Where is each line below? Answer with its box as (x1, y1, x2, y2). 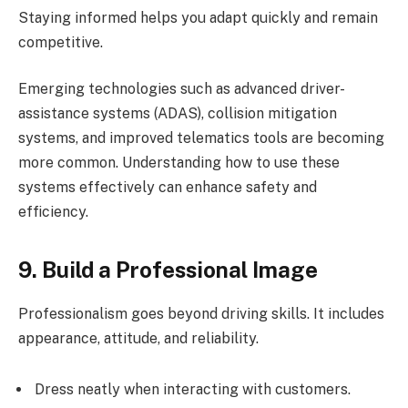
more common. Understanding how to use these (18, 154, 340, 172)
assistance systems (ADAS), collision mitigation (18, 105, 337, 123)
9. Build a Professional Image (18, 256, 318, 282)
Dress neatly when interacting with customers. (35, 381, 351, 399)
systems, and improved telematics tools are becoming (18, 129, 384, 148)
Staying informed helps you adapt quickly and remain (18, 8, 378, 26)
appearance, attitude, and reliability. (18, 330, 259, 348)
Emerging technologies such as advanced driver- (18, 80, 345, 98)
